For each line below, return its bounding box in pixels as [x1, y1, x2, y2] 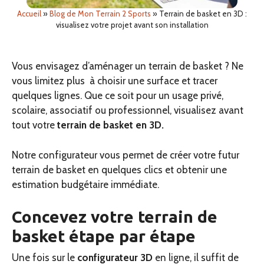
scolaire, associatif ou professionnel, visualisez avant [12, 104, 243, 117]
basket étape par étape [12, 227, 196, 246]
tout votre [12, 119, 55, 131]
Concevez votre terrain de [12, 207, 217, 226]
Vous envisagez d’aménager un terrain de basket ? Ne [12, 60, 243, 72]
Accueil [17, 9, 41, 19]
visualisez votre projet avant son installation [55, 20, 209, 30]
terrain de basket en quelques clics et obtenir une [12, 163, 227, 176]
